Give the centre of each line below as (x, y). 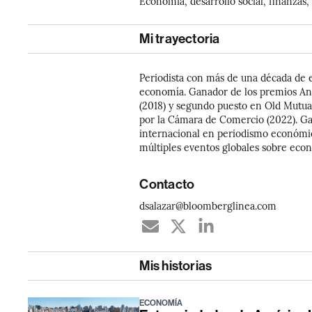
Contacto (167, 184)
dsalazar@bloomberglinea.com (208, 205)
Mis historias (176, 266)
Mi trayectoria (180, 39)
